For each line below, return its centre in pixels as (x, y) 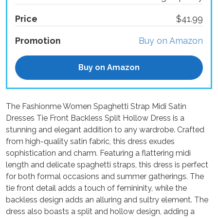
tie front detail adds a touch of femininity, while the (96, 188)
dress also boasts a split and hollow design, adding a (100, 211)
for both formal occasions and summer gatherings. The (105, 176)
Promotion (38, 41)
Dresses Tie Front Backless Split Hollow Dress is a (95, 118)
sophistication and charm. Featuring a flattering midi (98, 153)
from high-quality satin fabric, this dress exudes (90, 141)
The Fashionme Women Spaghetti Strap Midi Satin (96, 106)
